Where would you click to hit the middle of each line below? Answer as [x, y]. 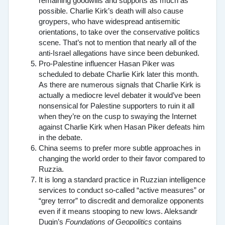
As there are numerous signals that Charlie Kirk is [120, 85]
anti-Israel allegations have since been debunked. [119, 53]
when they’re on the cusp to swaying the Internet [118, 117]
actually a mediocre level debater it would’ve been [120, 96]
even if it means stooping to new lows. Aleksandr [118, 212]
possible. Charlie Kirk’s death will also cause [111, 11]
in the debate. [61, 138]
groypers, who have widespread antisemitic [109, 22]
